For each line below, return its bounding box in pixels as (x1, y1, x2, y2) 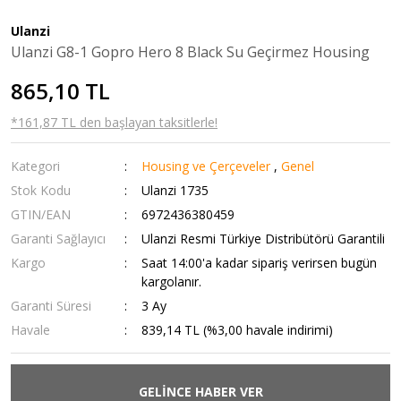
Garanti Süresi (11, 297, 91, 314)
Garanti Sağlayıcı (11, 230, 106, 247)
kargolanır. (141, 273, 202, 290)
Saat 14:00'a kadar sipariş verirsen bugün (141, 254, 378, 271)
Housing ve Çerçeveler (141, 158, 271, 175)
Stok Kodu (11, 182, 71, 199)
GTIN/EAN (11, 206, 71, 223)
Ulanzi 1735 (141, 182, 209, 199)
